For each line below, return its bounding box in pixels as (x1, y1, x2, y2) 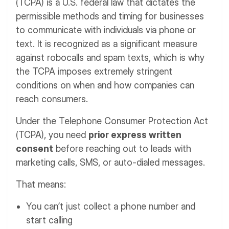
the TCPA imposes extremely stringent (16, 66, 172, 77)
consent (16, 143, 53, 154)
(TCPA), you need (16, 129, 88, 140)
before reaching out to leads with (53, 143, 191, 154)
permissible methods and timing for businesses (16, 11, 204, 21)
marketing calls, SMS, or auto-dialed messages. (16, 157, 205, 168)
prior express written (88, 129, 181, 140)
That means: (16, 179, 66, 190)
